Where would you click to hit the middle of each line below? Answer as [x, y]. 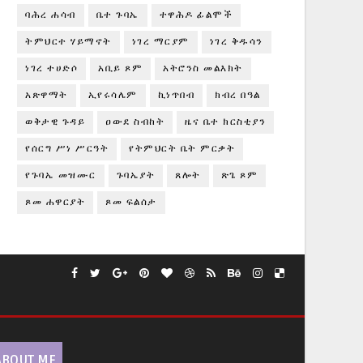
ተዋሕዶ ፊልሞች [196, 15]
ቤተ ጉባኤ [117, 15]
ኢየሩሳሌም [113, 95]
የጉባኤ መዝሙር [61, 175]
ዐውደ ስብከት [135, 122]
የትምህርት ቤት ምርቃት [182, 149]
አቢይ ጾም [120, 68]
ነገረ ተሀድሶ [51, 68]
